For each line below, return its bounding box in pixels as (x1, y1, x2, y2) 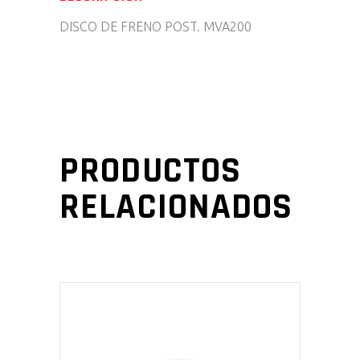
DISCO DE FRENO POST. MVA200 (59, 19, 252, 34)
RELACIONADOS (59, 184, 293, 231)
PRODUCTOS (59, 148, 242, 194)
